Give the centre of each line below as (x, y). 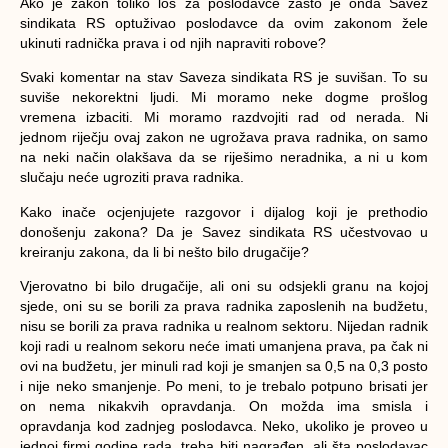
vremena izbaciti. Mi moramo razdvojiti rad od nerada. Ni (224, 117)
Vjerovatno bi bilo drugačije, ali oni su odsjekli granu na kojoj (224, 286)
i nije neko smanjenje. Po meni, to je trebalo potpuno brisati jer (224, 386)
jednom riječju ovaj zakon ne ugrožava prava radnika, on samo (224, 137)
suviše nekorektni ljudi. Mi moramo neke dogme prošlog (224, 97)
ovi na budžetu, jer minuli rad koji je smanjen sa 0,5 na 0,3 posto (224, 366)
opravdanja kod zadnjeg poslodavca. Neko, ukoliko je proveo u (224, 426)
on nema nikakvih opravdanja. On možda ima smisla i (224, 406)
